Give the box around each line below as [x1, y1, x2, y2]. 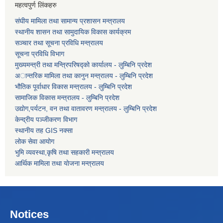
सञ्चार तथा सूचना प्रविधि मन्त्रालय [15, 38, 103, 47]
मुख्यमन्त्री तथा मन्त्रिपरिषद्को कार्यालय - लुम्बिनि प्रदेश [15, 60, 154, 69]
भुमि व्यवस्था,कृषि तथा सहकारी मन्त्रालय [15, 148, 114, 156]
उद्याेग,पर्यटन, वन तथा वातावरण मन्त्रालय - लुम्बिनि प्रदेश [15, 104, 159, 112]
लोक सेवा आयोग [15, 137, 54, 145]
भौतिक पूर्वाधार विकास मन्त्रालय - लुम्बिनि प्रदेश [15, 82, 132, 91]
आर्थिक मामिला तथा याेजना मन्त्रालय [15, 159, 104, 167]
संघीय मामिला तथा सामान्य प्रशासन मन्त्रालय [15, 16, 125, 25]
